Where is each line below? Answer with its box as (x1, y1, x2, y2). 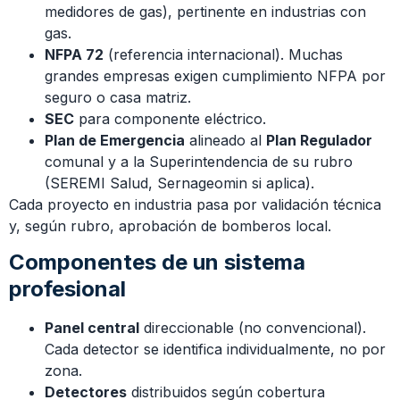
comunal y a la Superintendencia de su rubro (45, 152, 353, 171)
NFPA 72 (45, 45, 104, 63)
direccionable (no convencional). (139, 318, 366, 337)
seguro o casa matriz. (45, 87, 191, 106)
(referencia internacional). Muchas (104, 45, 343, 63)
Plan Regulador (266, 130, 372, 149)
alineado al (185, 130, 266, 149)
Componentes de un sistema (9, 248, 305, 275)
